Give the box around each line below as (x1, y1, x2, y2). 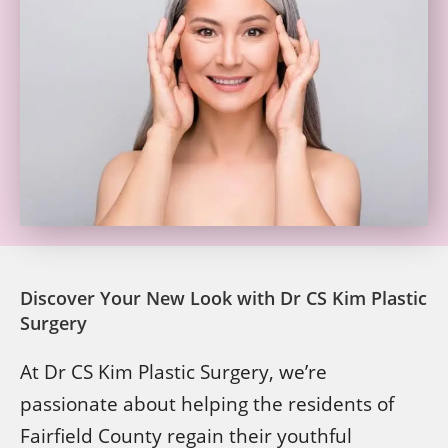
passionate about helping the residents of (20, 390, 394, 417)
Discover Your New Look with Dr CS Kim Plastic (20, 285, 427, 310)
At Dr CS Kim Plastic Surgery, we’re (20, 358, 327, 385)
